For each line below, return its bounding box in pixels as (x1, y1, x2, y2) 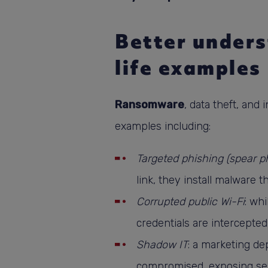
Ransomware (115, 98, 184, 111)
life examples (115, 54, 261, 81)
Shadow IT (136, 237, 188, 251)
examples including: (115, 119, 211, 133)
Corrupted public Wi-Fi (136, 194, 245, 208)
